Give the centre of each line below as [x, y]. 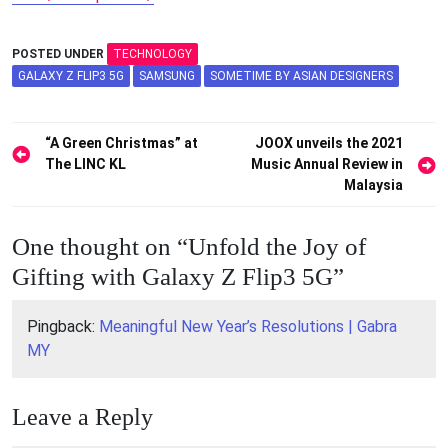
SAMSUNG [167, 76]
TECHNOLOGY [152, 54]
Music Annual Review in [327, 164]
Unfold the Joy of [277, 247]
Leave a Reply [82, 417]
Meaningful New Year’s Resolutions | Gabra [248, 327]
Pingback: [63, 327]
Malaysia [373, 185]
